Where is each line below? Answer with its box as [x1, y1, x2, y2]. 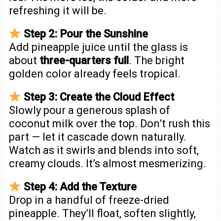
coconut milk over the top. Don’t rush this [8, 117, 210, 130]
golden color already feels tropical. [8, 67, 181, 80]
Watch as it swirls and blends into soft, [8, 144, 199, 156]
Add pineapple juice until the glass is [8, 40, 188, 53]
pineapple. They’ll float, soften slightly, [8, 207, 196, 220]
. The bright [128, 54, 184, 67]
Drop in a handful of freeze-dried [8, 193, 169, 206]
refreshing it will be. [8, 4, 107, 17]
